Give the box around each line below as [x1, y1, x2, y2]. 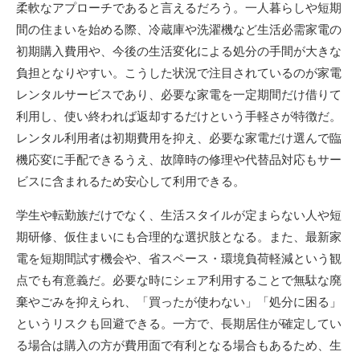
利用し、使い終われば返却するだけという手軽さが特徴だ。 [16, 108, 342, 124]
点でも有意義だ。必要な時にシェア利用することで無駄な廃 [16, 272, 342, 288]
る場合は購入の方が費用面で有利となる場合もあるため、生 [16, 337, 342, 353]
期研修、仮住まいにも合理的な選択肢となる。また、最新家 [16, 229, 342, 244]
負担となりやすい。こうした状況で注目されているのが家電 [16, 65, 342, 80]
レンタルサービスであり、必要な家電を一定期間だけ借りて [16, 87, 342, 102]
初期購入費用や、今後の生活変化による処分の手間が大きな [16, 43, 342, 59]
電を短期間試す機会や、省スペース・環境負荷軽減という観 [16, 251, 342, 266]
